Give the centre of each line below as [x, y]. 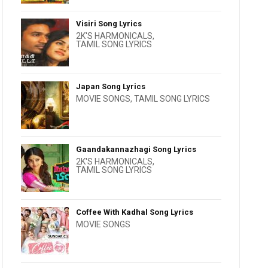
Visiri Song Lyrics [109, 24]
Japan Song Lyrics [111, 86]
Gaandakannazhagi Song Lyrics [136, 149]
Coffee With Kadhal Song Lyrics [135, 212]
